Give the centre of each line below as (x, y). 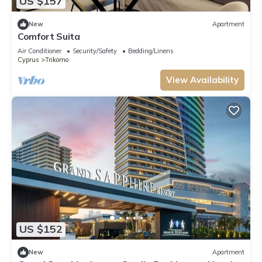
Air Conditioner (39, 51)
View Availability (202, 80)
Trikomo (57, 59)
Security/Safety (95, 51)
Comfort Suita (49, 36)
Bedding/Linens (151, 51)
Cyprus (28, 59)
